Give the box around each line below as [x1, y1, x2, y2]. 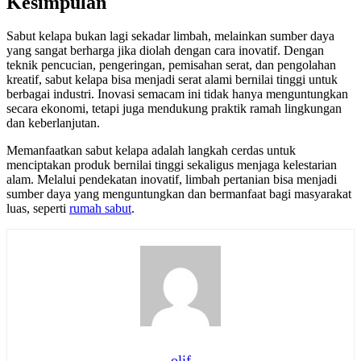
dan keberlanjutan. [6, 116, 100, 131]
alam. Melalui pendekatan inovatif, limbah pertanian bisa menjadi [6, 172, 337, 187]
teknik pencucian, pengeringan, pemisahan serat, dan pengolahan [6, 58, 336, 73]
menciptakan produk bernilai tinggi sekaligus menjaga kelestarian [6, 158, 337, 172]
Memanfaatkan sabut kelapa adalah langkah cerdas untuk [6, 143, 296, 158]
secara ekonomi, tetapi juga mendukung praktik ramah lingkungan [6, 102, 342, 116]
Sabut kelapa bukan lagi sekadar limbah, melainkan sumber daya [6, 29, 334, 44]
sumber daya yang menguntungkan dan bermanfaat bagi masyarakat [6, 187, 351, 201]
